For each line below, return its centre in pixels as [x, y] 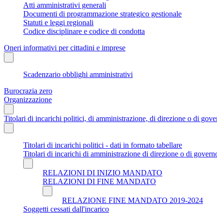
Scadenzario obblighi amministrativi [78, 74]
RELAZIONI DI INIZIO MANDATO [102, 172]
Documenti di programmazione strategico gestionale [102, 14]
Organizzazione [28, 99]
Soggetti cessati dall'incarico [66, 209]
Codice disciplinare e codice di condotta [84, 31]
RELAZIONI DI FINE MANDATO [99, 181]
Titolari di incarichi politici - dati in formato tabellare [103, 145]
